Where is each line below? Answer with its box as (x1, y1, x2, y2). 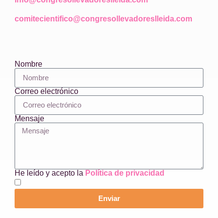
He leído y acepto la (15, 168, 85, 177)
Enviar (98, 194, 120, 203)
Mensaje (15, 114, 44, 123)
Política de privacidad (85, 168, 164, 177)
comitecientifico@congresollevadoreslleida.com (15, 14, 192, 23)
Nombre (15, 59, 42, 68)
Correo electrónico (15, 87, 78, 95)
